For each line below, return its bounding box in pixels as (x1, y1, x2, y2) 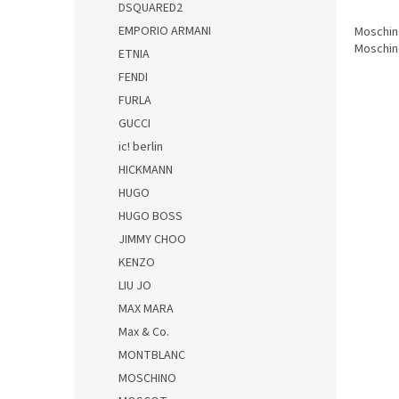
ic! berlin (118, 137, 163, 156)
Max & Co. (118, 322, 169, 341)
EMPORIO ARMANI (118, 21, 211, 40)
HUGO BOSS (118, 207, 183, 225)
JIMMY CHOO (118, 230, 186, 248)
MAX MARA (118, 299, 174, 318)
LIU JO (118, 276, 151, 295)
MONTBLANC (118, 346, 185, 364)
